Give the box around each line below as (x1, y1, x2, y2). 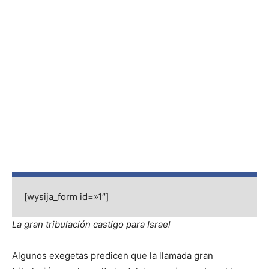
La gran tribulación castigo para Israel (12, 219, 171, 231)
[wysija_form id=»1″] (24, 191, 109, 203)
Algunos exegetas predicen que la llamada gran (12, 250, 213, 262)
